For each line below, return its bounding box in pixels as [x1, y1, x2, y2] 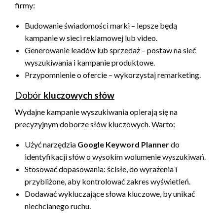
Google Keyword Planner [77, 139, 169, 149]
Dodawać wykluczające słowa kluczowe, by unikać [25, 188, 195, 198]
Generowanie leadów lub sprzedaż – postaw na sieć [25, 45, 196, 55]
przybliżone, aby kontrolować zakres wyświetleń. [25, 176, 190, 186]
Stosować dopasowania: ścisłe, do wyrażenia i [25, 164, 177, 174]
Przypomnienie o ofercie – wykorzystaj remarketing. [25, 70, 201, 79]
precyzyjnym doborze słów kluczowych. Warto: [15, 119, 175, 129]
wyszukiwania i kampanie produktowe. [25, 57, 155, 67]
